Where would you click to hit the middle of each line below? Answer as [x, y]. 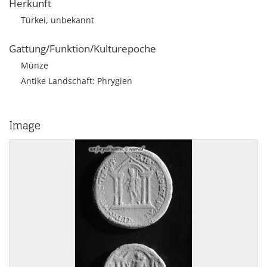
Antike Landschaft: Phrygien [77, 81]
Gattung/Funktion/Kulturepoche [83, 49]
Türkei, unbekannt [58, 20]
